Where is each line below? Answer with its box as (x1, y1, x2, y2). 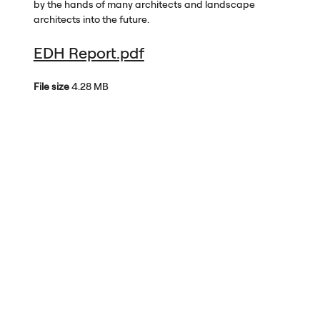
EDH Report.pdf (33, 42, 144, 63)
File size (33, 79, 69, 93)
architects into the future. (33, 12, 149, 26)
